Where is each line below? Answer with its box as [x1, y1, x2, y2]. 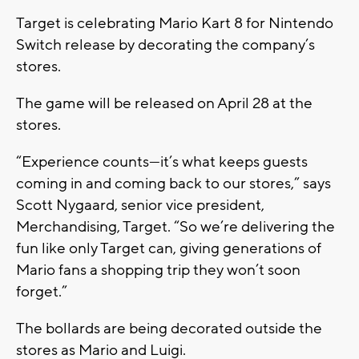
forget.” [16, 282, 67, 302]
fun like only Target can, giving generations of [16, 239, 321, 259]
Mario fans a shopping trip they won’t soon [16, 260, 301, 280]
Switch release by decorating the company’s [16, 35, 315, 55]
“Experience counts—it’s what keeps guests [16, 152, 308, 172]
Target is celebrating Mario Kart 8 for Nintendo [16, 14, 333, 34]
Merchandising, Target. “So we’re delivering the [16, 217, 335, 237]
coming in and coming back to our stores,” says [16, 174, 331, 194]
